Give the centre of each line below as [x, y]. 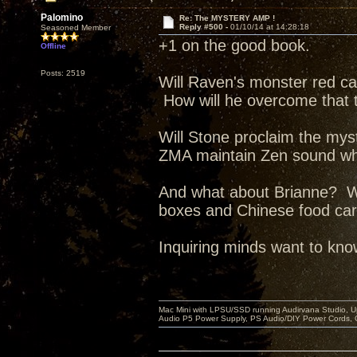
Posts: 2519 [63, 73]
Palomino [62, 18]
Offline [53, 46]
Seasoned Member [76, 27]
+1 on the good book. [239, 45]
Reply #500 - [204, 27]
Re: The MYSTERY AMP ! [227, 18]
